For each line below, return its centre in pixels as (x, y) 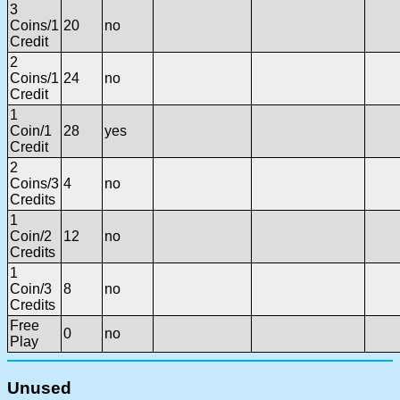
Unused (39, 388)
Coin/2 (31, 237)
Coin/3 (31, 289)
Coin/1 (31, 131)
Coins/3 (34, 184)
